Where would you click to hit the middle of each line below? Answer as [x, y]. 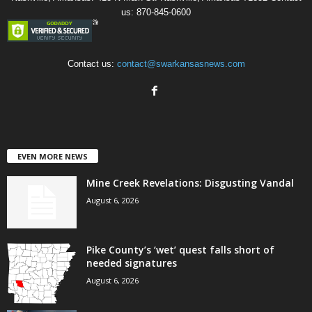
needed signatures [132, 263]
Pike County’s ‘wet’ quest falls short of [180, 249]
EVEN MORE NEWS [53, 156]
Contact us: [92, 63]
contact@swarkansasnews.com [181, 63]
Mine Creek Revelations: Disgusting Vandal [190, 182]
